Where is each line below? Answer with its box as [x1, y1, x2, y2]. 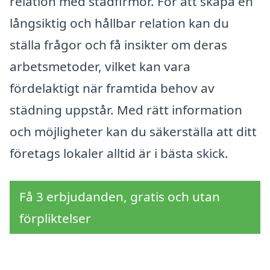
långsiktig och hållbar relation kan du [10, 14, 229, 31]
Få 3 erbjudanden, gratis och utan [19, 187, 220, 205]
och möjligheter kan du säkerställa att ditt [10, 122, 257, 140]
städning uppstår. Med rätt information [10, 101, 242, 118]
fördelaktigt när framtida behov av [10, 79, 215, 96]
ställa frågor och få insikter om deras [10, 36, 227, 53]
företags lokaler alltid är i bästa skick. [10, 144, 228, 162]
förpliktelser [19, 209, 91, 227]
